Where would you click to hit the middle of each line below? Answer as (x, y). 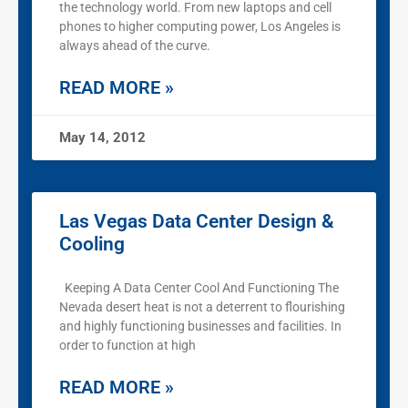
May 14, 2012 (102, 138)
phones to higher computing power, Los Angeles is (200, 27)
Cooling (92, 245)
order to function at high (127, 346)
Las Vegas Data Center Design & (197, 222)
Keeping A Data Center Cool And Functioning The (199, 288)
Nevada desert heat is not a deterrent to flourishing (202, 307)
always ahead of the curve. (135, 46)
